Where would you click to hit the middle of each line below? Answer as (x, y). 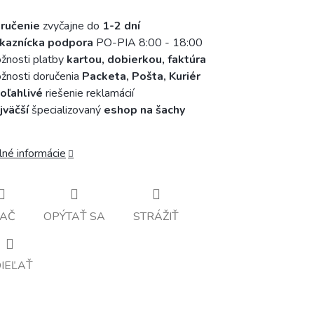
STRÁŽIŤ (156, 216)
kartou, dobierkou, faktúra (136, 60)
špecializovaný (66, 110)
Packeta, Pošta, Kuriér (141, 76)
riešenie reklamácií (88, 93)
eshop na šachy (144, 110)
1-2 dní (121, 26)
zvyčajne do (71, 26)
